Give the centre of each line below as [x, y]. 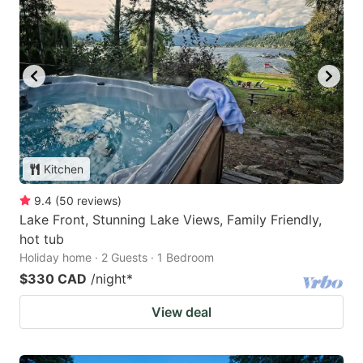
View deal [181, 312]
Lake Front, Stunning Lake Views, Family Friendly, [171, 220]
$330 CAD [53, 279]
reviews [97, 201]
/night [109, 279]
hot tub [42, 239]
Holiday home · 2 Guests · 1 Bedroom [117, 258]
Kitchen [64, 169]
